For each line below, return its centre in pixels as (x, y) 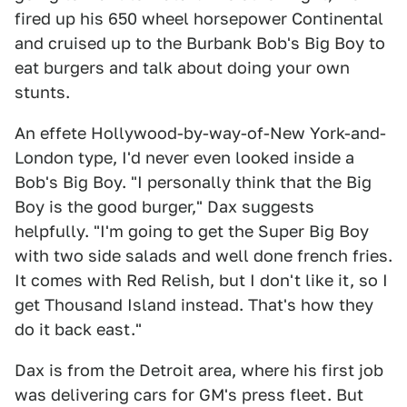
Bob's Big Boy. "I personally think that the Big (193, 182)
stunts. (42, 92)
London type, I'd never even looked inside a (184, 158)
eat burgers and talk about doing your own (182, 68)
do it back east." (78, 329)
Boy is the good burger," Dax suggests (164, 207)
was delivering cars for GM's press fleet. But (189, 395)
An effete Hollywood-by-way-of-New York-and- (200, 133)
